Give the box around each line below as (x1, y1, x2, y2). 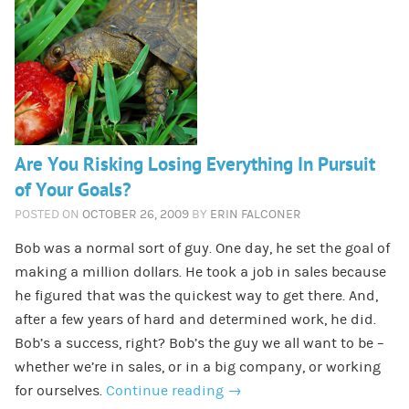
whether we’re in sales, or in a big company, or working (14, 358, 381, 375)
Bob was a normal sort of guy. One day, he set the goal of (14, 239, 390, 257)
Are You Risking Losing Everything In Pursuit (14, 152, 375, 176)
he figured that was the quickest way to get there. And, (14, 287, 378, 304)
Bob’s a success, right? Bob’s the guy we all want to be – (14, 334, 384, 351)
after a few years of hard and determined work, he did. (14, 310, 376, 328)
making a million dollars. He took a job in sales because (14, 263, 386, 280)
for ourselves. (14, 382, 106, 399)
